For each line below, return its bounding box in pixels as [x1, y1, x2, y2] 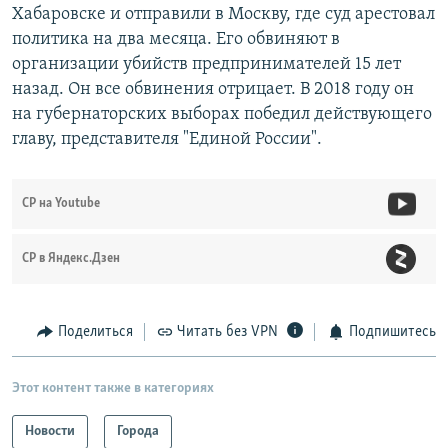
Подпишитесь [348, 324, 436, 340]
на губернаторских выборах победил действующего [12, 105, 432, 124]
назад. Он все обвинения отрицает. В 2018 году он [12, 80, 414, 99]
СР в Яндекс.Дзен [22, 252, 120, 265]
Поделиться [57, 324, 133, 340]
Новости [25, 423, 75, 439]
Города [117, 423, 159, 439]
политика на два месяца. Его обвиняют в [12, 30, 340, 49]
